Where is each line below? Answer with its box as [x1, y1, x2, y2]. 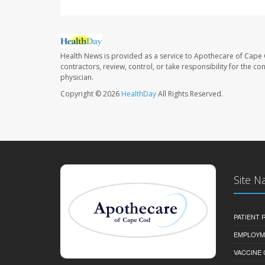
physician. [60, 72, 93, 83]
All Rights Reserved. [156, 89, 223, 99]
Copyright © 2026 [60, 89, 121, 99]
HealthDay [121, 89, 156, 99]
